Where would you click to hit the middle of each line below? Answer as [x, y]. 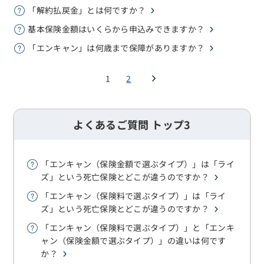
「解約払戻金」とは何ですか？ [87, 10]
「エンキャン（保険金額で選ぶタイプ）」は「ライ [138, 164]
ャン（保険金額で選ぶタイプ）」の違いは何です [133, 240]
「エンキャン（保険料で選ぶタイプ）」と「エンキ [138, 227]
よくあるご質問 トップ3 [132, 124]
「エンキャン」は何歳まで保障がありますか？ [116, 48]
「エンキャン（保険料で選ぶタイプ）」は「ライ [133, 196]
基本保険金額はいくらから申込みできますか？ [116, 29]
